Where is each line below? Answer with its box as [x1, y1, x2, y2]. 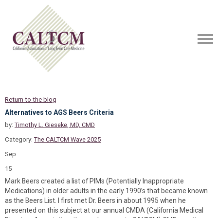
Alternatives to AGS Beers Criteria [5, 109, 114, 116]
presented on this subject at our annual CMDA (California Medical [5, 206, 203, 214]
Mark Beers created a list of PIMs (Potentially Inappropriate [5, 177, 184, 185]
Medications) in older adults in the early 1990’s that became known [5, 187, 208, 195]
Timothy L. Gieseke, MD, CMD [15, 121, 95, 128]
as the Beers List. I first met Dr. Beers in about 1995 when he [5, 197, 186, 204]
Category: [5, 136, 34, 143]
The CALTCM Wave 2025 [34, 136, 101, 143]
